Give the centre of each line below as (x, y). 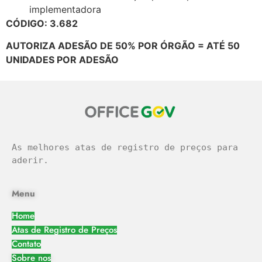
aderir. (30, 160)
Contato (26, 244)
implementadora (65, 9)
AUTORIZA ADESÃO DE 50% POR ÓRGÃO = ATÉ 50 (123, 45)
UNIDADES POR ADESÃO (62, 59)
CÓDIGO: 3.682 (42, 23)
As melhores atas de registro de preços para (125, 147)
